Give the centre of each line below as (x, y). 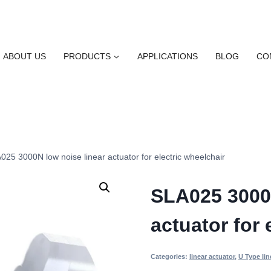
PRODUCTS (87, 56)
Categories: (170, 256)
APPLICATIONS (167, 56)
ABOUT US (24, 56)
